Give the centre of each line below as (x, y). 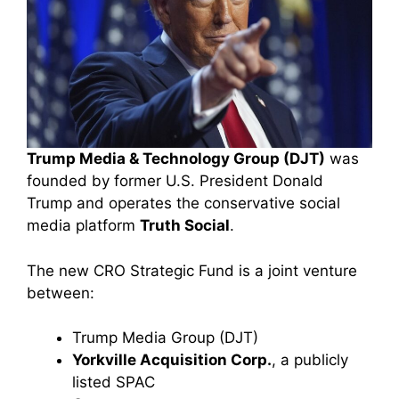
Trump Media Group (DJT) (165, 338)
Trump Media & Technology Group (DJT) (176, 159)
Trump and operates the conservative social (183, 204)
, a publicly (310, 360)
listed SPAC (114, 383)
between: (61, 293)
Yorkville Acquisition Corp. (172, 360)
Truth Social (185, 226)
